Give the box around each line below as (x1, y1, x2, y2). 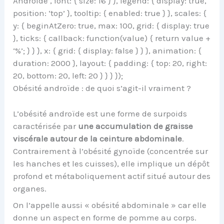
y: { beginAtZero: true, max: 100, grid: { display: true (13, 20, 210, 31)
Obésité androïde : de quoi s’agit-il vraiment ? (13, 83, 191, 93)
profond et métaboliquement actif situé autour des (13, 170, 211, 181)
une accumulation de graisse (78, 120, 193, 131)
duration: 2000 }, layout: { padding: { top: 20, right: (13, 58, 207, 68)
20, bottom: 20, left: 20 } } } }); (13, 70, 123, 81)
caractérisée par (13, 120, 78, 131)
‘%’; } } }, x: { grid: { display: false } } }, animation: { (13, 45, 202, 56)
